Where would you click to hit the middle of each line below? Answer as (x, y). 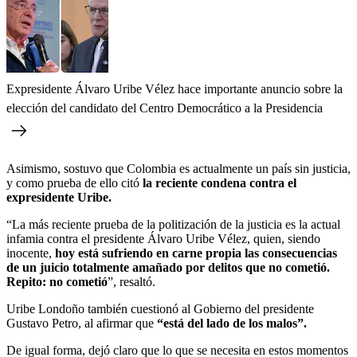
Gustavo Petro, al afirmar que (80, 323)
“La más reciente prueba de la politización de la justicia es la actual (173, 224)
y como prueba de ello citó (73, 182)
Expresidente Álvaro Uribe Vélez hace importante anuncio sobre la (175, 88)
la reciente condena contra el (218, 182)
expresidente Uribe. (59, 197)
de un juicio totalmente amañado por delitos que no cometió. (168, 267)
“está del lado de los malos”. (230, 323)
